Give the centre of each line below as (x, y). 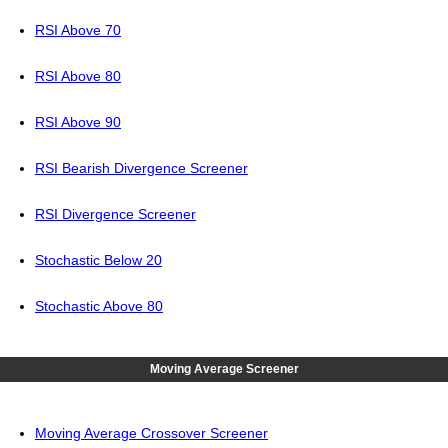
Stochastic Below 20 (98, 260)
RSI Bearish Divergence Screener (141, 168)
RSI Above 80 (78, 76)
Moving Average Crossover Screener (151, 433)
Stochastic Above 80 (99, 306)
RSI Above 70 (78, 30)
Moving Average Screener (224, 369)
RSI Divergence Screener (115, 214)
